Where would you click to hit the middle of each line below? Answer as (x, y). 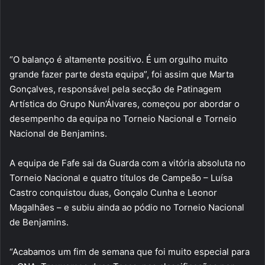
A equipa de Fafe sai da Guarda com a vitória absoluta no (127, 163)
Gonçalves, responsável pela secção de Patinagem (115, 89)
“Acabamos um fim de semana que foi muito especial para (130, 252)
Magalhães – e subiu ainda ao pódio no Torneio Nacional (127, 208)
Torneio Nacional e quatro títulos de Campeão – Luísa (121, 178)
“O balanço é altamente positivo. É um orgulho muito (119, 60)
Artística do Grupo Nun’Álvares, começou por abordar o (125, 104)
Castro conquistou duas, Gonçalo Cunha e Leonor (113, 193)
